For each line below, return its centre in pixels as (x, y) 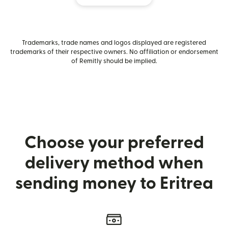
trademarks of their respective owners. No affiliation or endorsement (114, 52)
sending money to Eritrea (114, 183)
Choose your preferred (114, 143)
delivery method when (114, 163)
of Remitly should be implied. (114, 61)
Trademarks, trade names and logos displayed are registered (114, 43)
